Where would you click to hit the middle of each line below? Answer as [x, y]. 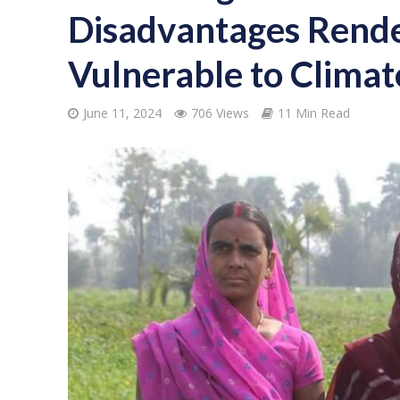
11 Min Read [313, 113]
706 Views [220, 113]
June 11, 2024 [122, 113]
